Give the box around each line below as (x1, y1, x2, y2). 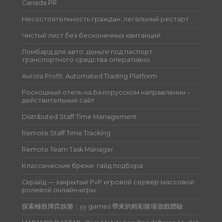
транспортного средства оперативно (22, 55, 151, 63)
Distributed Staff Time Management (22, 112, 137, 120)
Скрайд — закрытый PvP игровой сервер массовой (22, 178, 195, 186)
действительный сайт (22, 96, 95, 104)
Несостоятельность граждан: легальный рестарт (22, 15, 189, 23)
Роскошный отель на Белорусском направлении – (22, 88, 190, 96)
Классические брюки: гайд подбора (22, 162, 143, 169)
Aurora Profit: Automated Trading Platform (22, 72, 158, 80)
